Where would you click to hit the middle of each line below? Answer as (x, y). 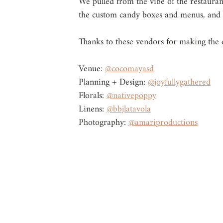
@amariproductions (163, 123)
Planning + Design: (113, 82)
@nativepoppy (131, 96)
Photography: (104, 123)
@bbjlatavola (129, 109)
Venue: (92, 69)
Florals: (93, 96)
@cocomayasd (129, 69)
